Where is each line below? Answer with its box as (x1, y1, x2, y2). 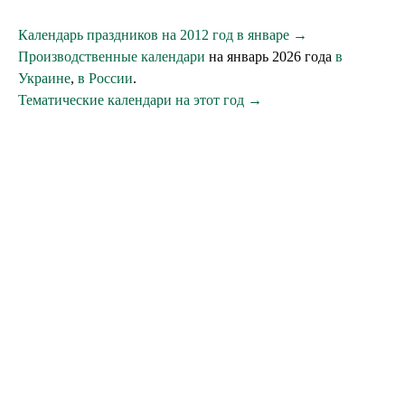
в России (78, 71, 133, 86)
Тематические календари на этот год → (18, 92, 262, 108)
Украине (18, 71, 71, 86)
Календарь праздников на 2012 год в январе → (18, 27, 307, 42)
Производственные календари (18, 49, 205, 64)
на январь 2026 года (205, 49, 335, 64)
